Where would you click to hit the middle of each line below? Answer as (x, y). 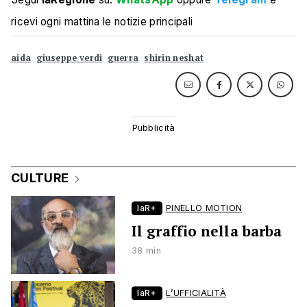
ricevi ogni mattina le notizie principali (102, 22)
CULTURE (40, 178)
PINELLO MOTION (204, 208)
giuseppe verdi (70, 58)
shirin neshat (174, 58)
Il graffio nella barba (207, 231)
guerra (123, 58)
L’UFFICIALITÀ (196, 293)
